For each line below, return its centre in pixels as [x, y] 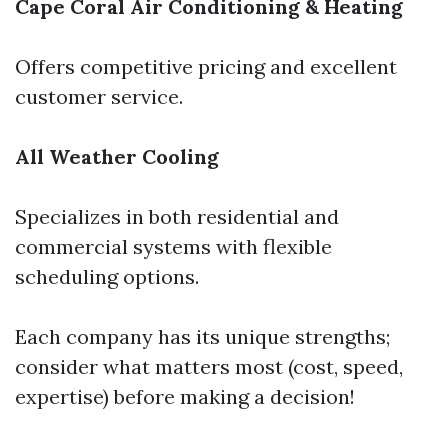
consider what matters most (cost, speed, [209, 366]
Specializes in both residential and [177, 216]
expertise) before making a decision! [185, 396]
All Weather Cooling [117, 156]
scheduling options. [107, 276]
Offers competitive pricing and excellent [206, 66]
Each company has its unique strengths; [202, 336]
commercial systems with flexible [173, 246]
